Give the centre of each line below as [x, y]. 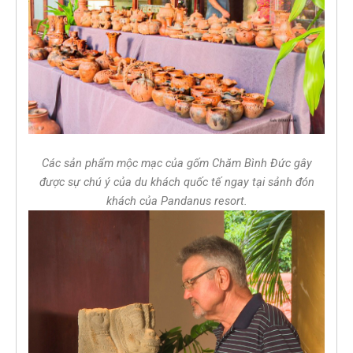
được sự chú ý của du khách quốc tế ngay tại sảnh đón [176, 182]
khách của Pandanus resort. [176, 201]
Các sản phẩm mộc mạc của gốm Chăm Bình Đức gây [176, 163]
